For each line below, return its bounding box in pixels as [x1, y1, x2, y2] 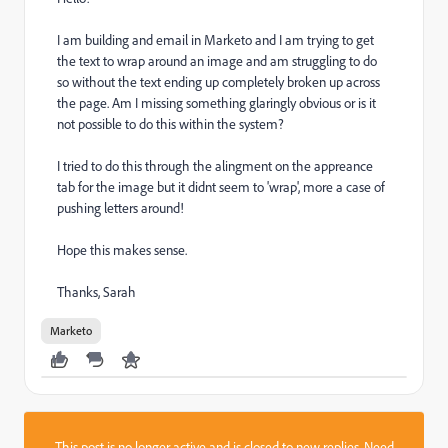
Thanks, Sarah [57, 283, 136, 300]
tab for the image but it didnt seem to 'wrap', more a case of [57, 178, 385, 195]
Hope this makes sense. [57, 241, 187, 258]
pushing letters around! [57, 199, 184, 216]
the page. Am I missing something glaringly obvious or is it [57, 94, 376, 111]
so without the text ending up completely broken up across [57, 73, 380, 90]
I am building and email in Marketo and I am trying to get [57, 31, 374, 48]
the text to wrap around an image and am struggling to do [57, 52, 377, 69]
